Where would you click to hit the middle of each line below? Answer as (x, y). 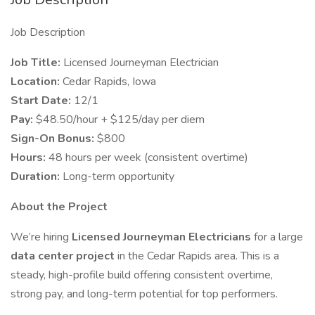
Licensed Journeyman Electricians (163, 237)
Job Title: (37, 63)
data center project (64, 256)
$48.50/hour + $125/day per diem (120, 120)
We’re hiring (41, 237)
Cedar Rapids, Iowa (109, 82)
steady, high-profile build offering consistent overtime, (142, 275)
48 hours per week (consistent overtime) (148, 157)
